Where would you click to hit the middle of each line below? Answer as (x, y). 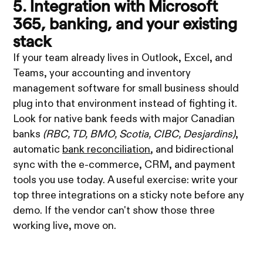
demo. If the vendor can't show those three (114, 211)
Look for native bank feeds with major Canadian (124, 119)
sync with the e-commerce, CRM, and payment (124, 165)
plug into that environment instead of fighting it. (125, 104)
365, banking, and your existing (125, 24)
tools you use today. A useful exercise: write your (126, 181)
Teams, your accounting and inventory (102, 74)
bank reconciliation (107, 150)
